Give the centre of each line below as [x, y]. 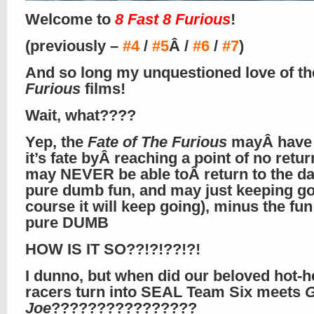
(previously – [74, 46]
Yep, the [56, 142]
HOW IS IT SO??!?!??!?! [113, 249]
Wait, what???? [81, 115]
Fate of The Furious [157, 142]
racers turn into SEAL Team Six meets [165, 292]
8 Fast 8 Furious [173, 19]
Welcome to [70, 19]
